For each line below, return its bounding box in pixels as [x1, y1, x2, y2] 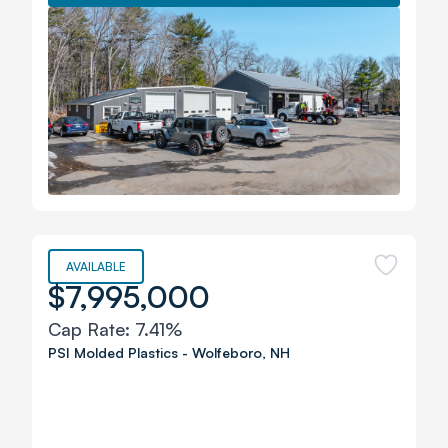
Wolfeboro [192, 344, 262, 361]
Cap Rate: [48, 318, 135, 340]
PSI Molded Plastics [48, 344, 178, 361]
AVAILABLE [66, 259, 126, 274]
